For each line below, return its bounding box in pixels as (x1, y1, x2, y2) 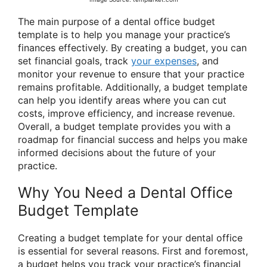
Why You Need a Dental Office (18, 184, 233, 202)
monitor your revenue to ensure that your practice (18, 68, 244, 80)
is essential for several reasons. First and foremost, (18, 245, 248, 257)
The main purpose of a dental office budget (18, 15, 215, 28)
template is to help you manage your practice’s (18, 29, 230, 41)
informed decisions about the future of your (18, 147, 216, 159)
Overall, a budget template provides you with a (18, 120, 231, 133)
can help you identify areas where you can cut (18, 94, 226, 107)
